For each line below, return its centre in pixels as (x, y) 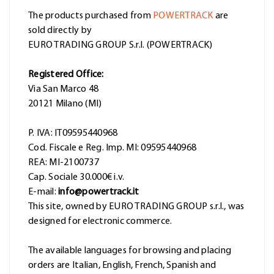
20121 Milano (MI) (65, 104)
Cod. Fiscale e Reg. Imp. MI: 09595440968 (112, 148)
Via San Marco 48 (63, 90)
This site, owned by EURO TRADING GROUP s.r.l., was (136, 207)
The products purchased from (91, 16)
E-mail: (43, 192)
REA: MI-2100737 (64, 163)
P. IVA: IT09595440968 (73, 134)
